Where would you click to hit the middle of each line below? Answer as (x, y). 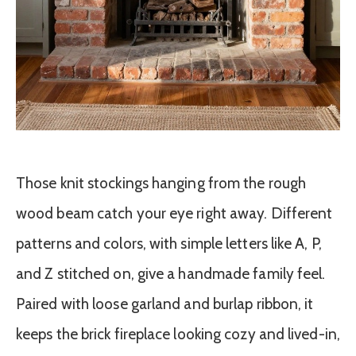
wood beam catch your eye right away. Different (174, 213)
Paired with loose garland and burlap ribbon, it (165, 304)
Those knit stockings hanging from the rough (161, 183)
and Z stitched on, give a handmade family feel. (171, 274)
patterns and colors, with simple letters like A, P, (169, 244)
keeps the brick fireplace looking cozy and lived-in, (178, 334)
